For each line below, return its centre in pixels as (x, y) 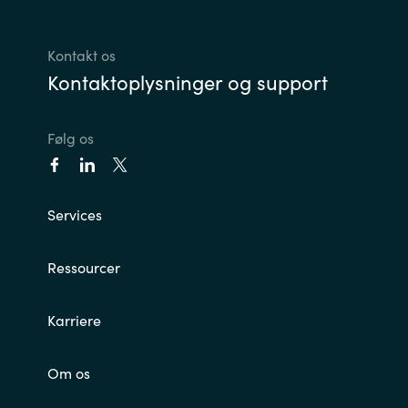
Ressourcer (83, 267)
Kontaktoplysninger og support (187, 82)
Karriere (74, 320)
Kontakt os (81, 55)
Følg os (70, 138)
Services (74, 214)
